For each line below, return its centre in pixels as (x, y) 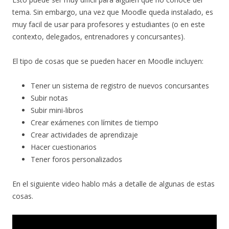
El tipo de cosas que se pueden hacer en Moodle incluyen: (108, 61)
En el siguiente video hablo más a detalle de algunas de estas (113, 184)
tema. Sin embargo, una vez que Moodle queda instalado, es (113, 12)
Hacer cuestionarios (64, 147)
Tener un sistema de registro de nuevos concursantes (120, 86)
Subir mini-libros (57, 110)
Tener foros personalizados (76, 159)
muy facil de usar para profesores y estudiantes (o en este (109, 25)
